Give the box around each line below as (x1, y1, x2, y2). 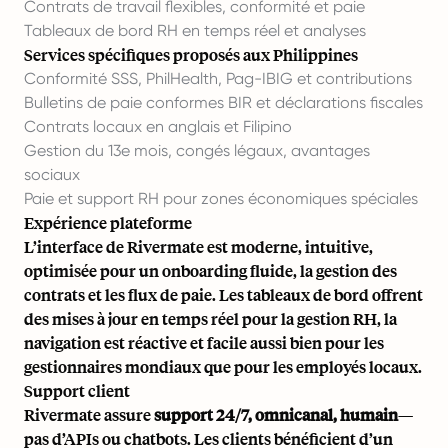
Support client (24, 379, 130, 401)
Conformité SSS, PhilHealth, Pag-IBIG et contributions (24, 68, 412, 88)
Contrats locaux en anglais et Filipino (24, 116, 292, 136)
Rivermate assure (24, 403, 154, 425)
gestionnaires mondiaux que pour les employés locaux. (24, 355, 422, 377)
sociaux (24, 164, 80, 184)
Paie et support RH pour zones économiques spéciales (24, 188, 418, 208)
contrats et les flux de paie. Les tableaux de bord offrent (24, 283, 423, 305)
